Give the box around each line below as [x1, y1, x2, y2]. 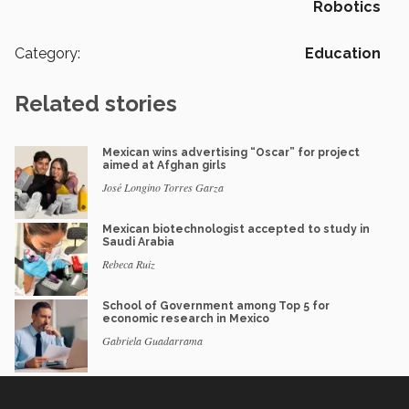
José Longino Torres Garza [102, 180, 224, 195]
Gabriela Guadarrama [102, 333, 203, 349]
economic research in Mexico [102, 312, 269, 326]
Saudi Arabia [102, 236, 174, 249]
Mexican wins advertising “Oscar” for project [102, 146, 360, 160]
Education [305, 45, 381, 63]
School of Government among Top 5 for [102, 299, 330, 313]
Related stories [15, 90, 177, 118]
